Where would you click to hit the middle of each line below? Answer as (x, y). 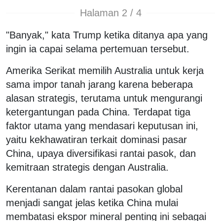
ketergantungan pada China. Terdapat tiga (98, 112)
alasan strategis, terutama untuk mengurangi (104, 98)
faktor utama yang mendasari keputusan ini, (102, 126)
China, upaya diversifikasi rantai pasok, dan (101, 153)
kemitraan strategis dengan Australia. (87, 167)
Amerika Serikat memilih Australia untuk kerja (105, 70)
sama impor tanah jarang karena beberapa (99, 84)
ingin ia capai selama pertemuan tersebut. (98, 49)
